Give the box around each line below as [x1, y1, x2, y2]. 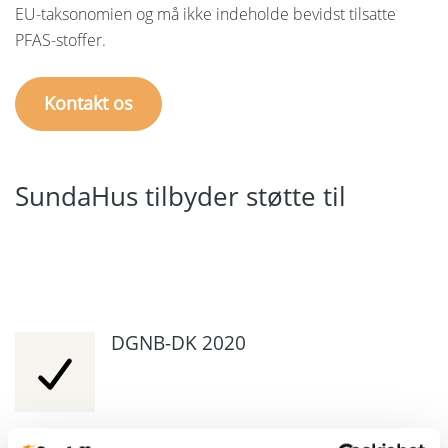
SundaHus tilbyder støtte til [15, 177, 346, 214]
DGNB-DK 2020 [111, 329, 246, 356]
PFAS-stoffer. [15, 28, 106, 51]
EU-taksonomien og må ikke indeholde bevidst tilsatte [15, 2, 396, 25]
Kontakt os [44, 91, 133, 116]
